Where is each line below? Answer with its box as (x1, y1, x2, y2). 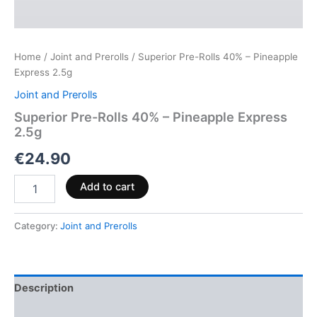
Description (14, 282, 74, 295)
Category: (14, 219, 60, 231)
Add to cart (79, 180, 134, 193)
